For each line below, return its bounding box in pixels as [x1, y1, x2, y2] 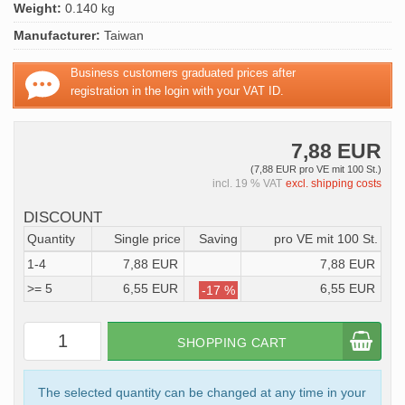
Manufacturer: [14, 28, 100, 42]
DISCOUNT [24, 209, 102, 227]
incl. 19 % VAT [212, 177, 282, 191]
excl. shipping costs [286, 177, 381, 191]
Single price [114, 231, 181, 247]
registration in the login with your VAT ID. [71, 84, 285, 98]
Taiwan [100, 28, 144, 42]
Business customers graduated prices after [71, 66, 297, 80]
